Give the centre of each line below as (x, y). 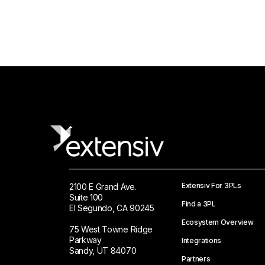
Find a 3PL (199, 204)
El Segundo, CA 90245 (112, 208)
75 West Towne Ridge (111, 230)
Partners (196, 259)
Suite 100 (86, 198)
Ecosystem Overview (218, 222)
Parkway (85, 240)
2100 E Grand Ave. (103, 187)
